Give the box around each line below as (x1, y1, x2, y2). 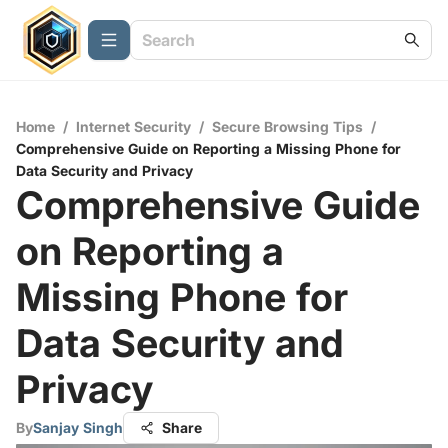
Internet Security (76, 118, 191, 135)
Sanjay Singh (33, 419, 123, 436)
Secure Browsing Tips (212, 118, 363, 135)
